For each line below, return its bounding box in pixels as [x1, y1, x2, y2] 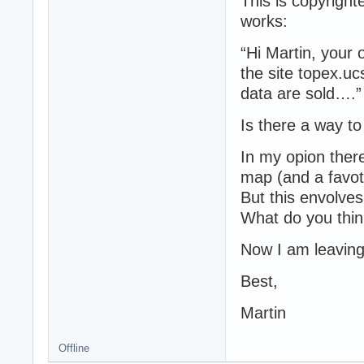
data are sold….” [240, 84, 362, 102]
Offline [58, 341, 89, 354]
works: [240, 11, 288, 30]
